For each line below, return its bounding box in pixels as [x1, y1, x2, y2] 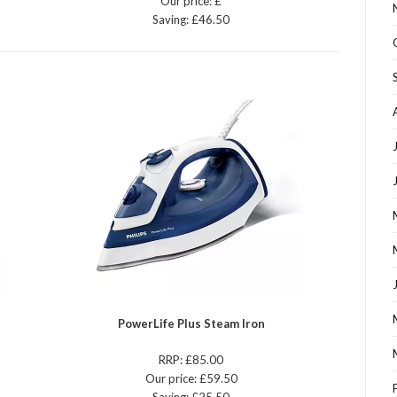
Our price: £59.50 [144, 371, 237, 386]
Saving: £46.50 [152, 12, 230, 27]
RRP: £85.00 [159, 353, 224, 368]
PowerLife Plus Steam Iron [117, 316, 265, 331]
